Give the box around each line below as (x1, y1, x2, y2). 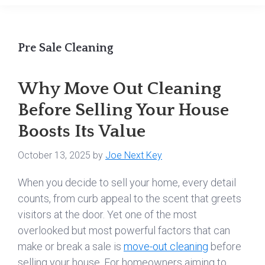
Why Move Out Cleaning (18, 79, 221, 99)
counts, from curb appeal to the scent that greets (18, 192, 241, 205)
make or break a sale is (18, 240, 124, 253)
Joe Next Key (105, 150, 162, 161)
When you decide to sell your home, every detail (18, 176, 236, 189)
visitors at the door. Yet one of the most (18, 208, 197, 221)
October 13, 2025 (18, 150, 91, 161)
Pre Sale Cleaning (18, 41, 114, 54)
